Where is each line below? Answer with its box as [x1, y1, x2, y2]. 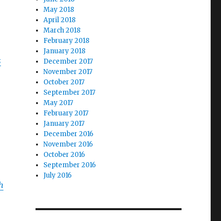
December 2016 [43, 130, 94, 138]
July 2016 [43, 171, 72, 180]
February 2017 [43, 109, 89, 117]
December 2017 [43, 57, 93, 66]
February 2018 [43, 37, 90, 45]
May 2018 [43, 5, 74, 14]
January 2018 [43, 47, 86, 55]
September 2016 [43, 161, 96, 169]
